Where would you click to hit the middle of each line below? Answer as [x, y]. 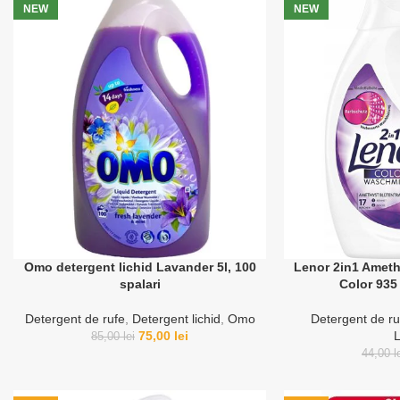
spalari [140, 283]
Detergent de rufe [75, 318]
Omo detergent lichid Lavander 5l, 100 [140, 267]
